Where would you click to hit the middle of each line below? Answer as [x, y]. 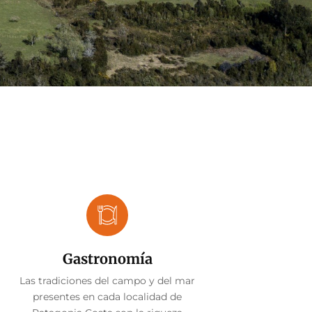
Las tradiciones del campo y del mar [107, 280]
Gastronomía [107, 258]
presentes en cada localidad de [107, 296]
